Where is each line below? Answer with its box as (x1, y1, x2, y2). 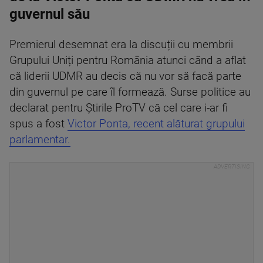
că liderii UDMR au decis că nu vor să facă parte (9, 70, 241, 83)
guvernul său (9, 6, 90, 23)
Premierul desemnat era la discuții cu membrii (9, 38, 233, 52)
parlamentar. (9, 133, 70, 147)
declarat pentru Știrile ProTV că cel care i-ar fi (9, 102, 228, 115)
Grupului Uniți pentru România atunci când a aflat (9, 54, 246, 68)
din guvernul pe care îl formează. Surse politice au (9, 86, 251, 99)
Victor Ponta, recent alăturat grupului (68, 117, 245, 131)
